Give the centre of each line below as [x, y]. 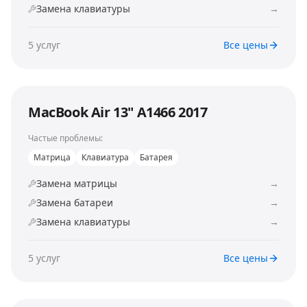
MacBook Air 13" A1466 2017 [118, 112]
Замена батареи [75, 202]
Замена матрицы [77, 183]
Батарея [156, 157]
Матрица [52, 157]
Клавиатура [105, 157]
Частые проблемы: [65, 138]
